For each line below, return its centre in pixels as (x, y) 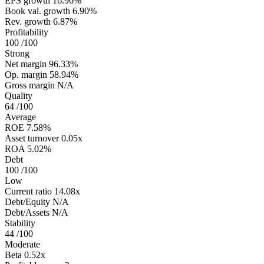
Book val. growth (37, 11)
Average (20, 117)
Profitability (27, 32)
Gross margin (30, 85)
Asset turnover (32, 138)
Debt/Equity (27, 202)
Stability (20, 223)
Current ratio (28, 191)
